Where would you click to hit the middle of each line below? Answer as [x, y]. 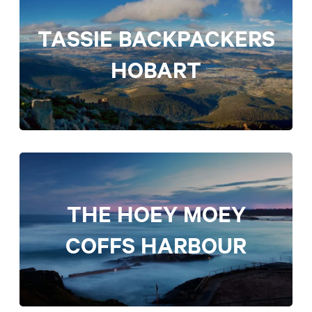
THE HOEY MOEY [156, 214]
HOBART [156, 69]
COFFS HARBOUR [156, 245]
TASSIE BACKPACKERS [156, 38]
